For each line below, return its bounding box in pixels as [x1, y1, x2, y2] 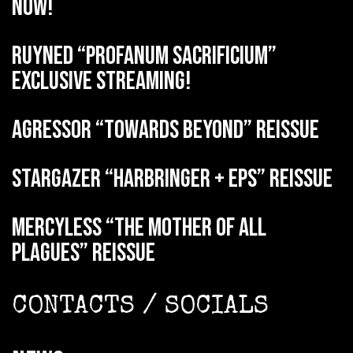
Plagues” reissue [12, 238, 155, 269]
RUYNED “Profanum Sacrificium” [12, 41, 277, 72]
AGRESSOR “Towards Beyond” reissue [12, 115, 319, 147]
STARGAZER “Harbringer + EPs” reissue [12, 164, 333, 195]
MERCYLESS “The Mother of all [12, 213, 266, 244]
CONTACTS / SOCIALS [12, 295, 269, 321]
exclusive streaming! [12, 66, 191, 98]
